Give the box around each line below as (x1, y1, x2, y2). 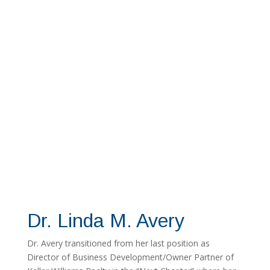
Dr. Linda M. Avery (27, 210, 184, 232)
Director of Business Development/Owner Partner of (27, 251, 234, 263)
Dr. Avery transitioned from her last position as (27, 237, 210, 250)
